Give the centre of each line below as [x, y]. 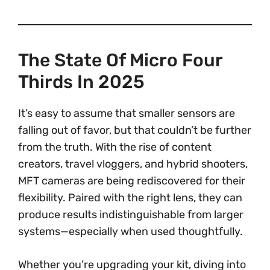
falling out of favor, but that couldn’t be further [135, 130]
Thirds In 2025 [81, 82]
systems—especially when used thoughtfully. [130, 231]
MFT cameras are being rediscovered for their [132, 181]
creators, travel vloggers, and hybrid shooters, [133, 164]
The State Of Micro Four [120, 60]
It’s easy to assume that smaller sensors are [127, 113]
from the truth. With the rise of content [115, 147]
